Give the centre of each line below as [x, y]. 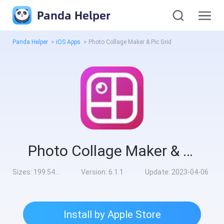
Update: [158, 172]
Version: [94, 172]
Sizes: [23, 172]
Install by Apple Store [112, 214]
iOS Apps [68, 42]
